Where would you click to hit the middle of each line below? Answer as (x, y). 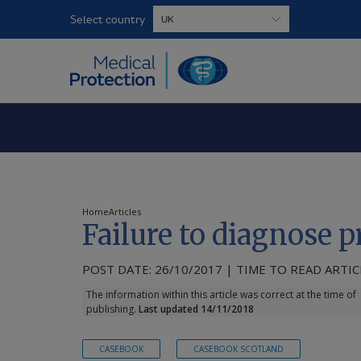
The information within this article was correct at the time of (221, 294)
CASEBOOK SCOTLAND (239, 349)
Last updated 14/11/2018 (196, 309)
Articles (125, 212)
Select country (108, 19)
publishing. (112, 309)
